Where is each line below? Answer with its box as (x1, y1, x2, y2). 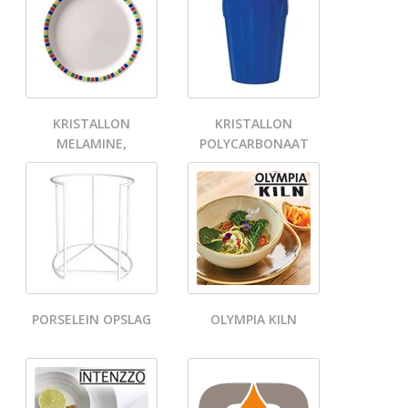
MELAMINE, (56, 135, 127, 153)
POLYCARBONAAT (199, 135, 309, 153)
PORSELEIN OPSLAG (32, 311, 151, 329)
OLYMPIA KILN (210, 311, 297, 329)
